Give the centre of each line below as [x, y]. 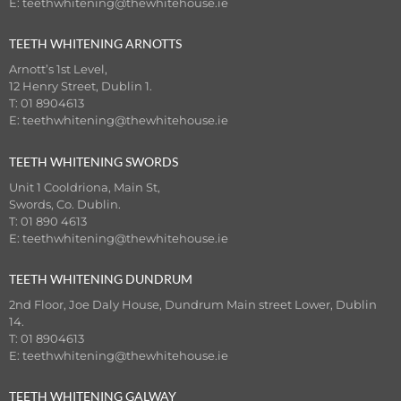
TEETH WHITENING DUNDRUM [101, 278]
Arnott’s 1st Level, [58, 69]
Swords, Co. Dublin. [65, 204]
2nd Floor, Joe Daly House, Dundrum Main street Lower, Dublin [193, 304]
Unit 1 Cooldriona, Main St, [85, 187]
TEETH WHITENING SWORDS [94, 161]
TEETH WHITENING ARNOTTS [95, 44]
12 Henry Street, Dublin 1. [81, 86]
